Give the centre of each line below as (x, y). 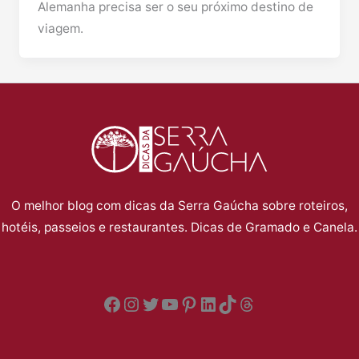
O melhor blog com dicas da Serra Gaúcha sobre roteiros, (179, 206)
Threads (274, 303)
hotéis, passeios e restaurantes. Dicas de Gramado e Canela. (179, 228)
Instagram (167, 303)
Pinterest (220, 303)
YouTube (198, 303)
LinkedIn (236, 303)
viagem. (61, 28)
